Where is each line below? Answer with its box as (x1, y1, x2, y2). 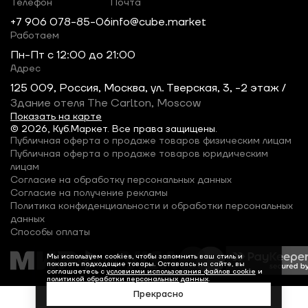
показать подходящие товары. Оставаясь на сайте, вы (46, 259, 245, 268)
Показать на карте (10, 111, 102, 123)
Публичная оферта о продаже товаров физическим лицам (10, 135, 291, 147)
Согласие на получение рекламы (10, 187, 168, 199)
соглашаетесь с (46, 267, 107, 276)
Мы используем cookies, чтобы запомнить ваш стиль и (46, 252, 243, 261)
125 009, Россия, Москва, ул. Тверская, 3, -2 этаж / (10, 81, 286, 95)
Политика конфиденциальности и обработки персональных (10, 200, 293, 212)
